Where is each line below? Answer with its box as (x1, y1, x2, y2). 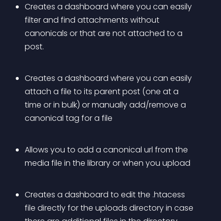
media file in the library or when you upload (25, 157, 190, 169)
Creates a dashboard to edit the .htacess (25, 189, 187, 200)
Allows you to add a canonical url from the (25, 144, 190, 155)
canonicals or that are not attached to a (25, 28, 184, 39)
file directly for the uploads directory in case (25, 202, 195, 214)
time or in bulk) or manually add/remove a (25, 99, 188, 110)
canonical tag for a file (25, 112, 112, 124)
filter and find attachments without (25, 14, 161, 26)
